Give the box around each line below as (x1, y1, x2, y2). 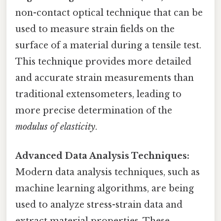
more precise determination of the (15, 105, 172, 116)
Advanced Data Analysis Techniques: (15, 150, 189, 162)
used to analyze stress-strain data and (15, 199, 183, 211)
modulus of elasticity (15, 121, 95, 132)
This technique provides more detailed (15, 56, 191, 67)
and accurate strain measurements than (15, 72, 194, 83)
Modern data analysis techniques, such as (15, 167, 200, 178)
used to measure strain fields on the (15, 23, 175, 35)
